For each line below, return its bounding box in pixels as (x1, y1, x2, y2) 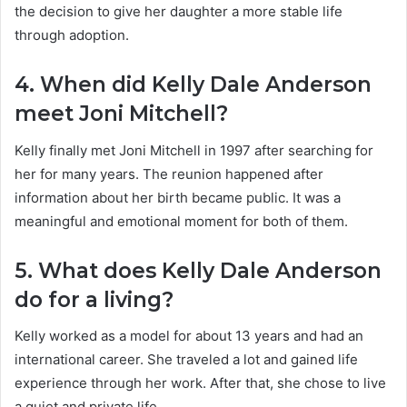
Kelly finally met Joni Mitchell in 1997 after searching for (15, 141, 373, 159)
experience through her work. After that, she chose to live (15, 374, 386, 392)
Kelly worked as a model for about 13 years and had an (15, 327, 363, 345)
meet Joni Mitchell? (15, 101, 228, 127)
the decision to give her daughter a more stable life (15, 3, 342, 21)
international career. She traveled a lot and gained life (15, 351, 358, 369)
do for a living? (15, 286, 174, 313)
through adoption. (15, 26, 129, 45)
